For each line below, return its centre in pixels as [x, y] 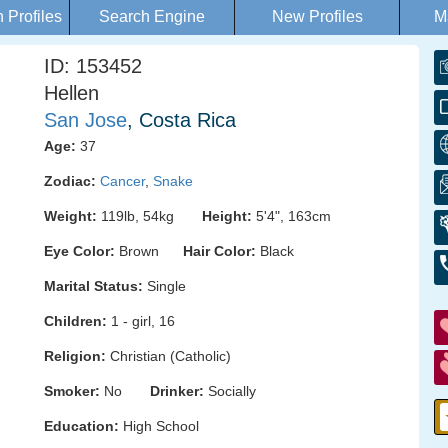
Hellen [71, 93]
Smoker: [72, 391]
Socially [230, 391]
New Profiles [317, 16]
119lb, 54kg [149, 216]
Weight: [70, 216]
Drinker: [177, 391]
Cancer [122, 181]
